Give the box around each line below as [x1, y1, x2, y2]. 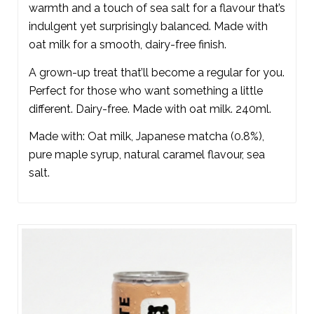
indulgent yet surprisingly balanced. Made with [29, 19, 268, 33]
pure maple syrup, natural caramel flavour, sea [29, 148, 265, 162]
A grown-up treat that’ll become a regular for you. [29, 65, 285, 79]
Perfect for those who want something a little [29, 83, 263, 97]
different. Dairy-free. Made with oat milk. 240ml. [29, 102, 271, 116]
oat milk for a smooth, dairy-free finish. [29, 37, 226, 51]
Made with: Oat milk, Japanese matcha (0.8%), [29, 130, 264, 144]
